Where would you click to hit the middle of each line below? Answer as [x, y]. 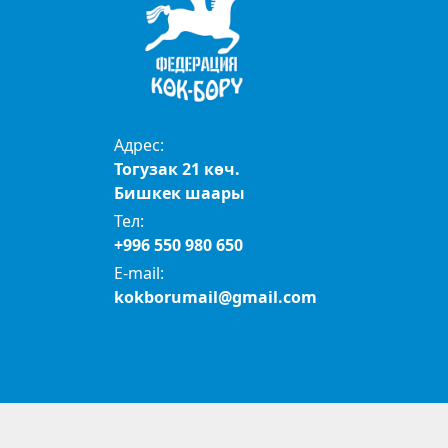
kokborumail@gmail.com [215, 296]
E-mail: [139, 272]
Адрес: [139, 144]
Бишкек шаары [179, 192]
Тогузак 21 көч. [177, 168]
